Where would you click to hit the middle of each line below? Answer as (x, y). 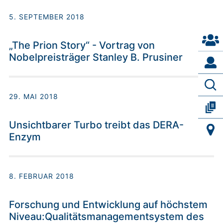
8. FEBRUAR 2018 (42, 176)
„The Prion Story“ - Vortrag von (82, 46)
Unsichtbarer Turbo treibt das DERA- (96, 125)
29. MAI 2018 (34, 97)
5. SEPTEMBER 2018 (47, 17)
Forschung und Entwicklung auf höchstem (108, 205)
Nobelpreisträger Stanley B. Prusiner (96, 57)
